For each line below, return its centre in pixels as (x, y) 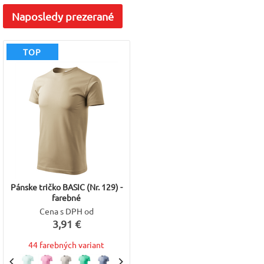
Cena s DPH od (66, 211)
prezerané (88, 16)
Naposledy (37, 16)
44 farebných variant (67, 244)
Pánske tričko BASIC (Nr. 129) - (66, 187)
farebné (67, 197)
